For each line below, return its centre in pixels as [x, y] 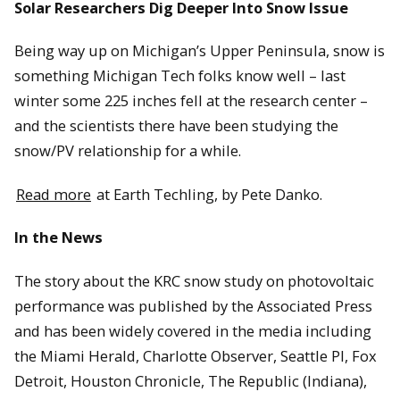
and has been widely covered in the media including [193, 331]
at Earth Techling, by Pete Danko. [208, 194]
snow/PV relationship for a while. [128, 151]
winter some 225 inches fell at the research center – [191, 101]
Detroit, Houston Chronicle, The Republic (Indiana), [191, 381]
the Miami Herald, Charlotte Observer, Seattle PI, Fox [196, 356]
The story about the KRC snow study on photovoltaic [194, 281]
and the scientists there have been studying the [176, 126]
